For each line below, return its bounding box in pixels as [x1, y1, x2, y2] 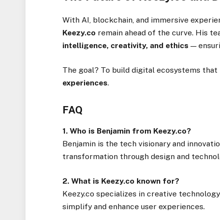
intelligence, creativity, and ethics [62, 40, 189, 50]
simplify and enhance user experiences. [62, 202, 205, 212]
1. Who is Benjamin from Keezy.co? [62, 126, 192, 136]
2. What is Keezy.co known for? [62, 176, 180, 186]
